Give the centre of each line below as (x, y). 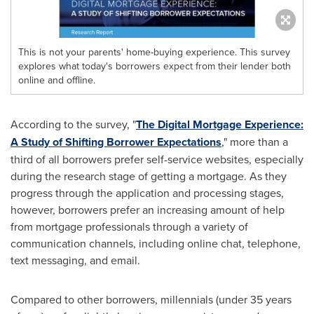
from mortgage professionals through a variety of (129, 226)
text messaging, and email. (78, 260)
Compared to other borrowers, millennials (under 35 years (151, 299)
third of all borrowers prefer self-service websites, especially (157, 159)
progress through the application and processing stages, (147, 193)
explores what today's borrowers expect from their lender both (155, 66)
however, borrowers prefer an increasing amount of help (148, 210)
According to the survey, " (73, 124)
